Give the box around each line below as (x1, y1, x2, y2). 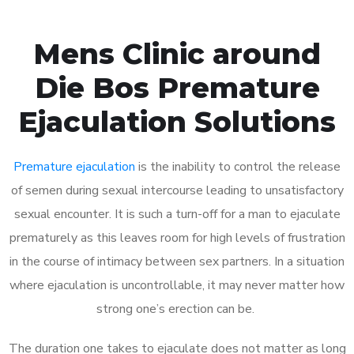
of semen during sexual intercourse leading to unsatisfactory (10, 181, 344, 199)
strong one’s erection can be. (96, 299, 258, 318)
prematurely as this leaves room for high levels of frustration (9, 228, 345, 247)
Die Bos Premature (34, 70, 320, 105)
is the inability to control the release (135, 157, 341, 175)
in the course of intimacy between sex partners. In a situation (9, 252, 345, 270)
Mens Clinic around (33, 36, 321, 71)
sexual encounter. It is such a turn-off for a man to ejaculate (13, 205, 341, 223)
